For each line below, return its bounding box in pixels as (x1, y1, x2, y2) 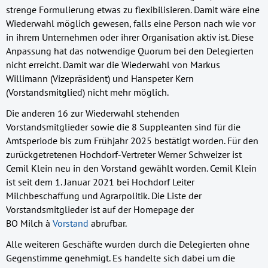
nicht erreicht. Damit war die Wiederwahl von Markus (6, 58, 220, 71)
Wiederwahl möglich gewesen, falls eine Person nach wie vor (6, 17, 255, 29)
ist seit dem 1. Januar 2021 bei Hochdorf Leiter (6, 175, 194, 188)
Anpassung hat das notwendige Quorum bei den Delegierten (6, 44, 254, 57)
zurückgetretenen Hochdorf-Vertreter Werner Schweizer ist (6, 148, 242, 160)
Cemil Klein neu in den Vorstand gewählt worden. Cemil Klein (6, 162, 257, 174)
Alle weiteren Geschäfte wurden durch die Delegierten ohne (6, 237, 249, 250)
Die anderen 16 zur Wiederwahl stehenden (6, 106, 179, 119)
